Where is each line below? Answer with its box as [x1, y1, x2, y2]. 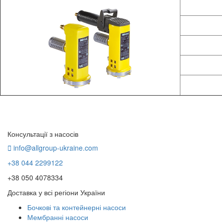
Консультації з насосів [7, 129, 78, 139]
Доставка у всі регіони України [7, 187, 105, 198]
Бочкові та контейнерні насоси [27, 202, 126, 213]
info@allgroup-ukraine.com [13, 143, 98, 153]
